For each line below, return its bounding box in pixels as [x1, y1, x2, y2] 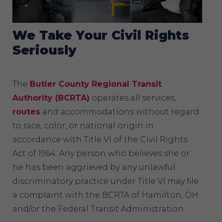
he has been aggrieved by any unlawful [12, 162, 175, 172]
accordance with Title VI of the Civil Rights [12, 134, 187, 144]
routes [12, 107, 40, 116]
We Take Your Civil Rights [12, 27, 189, 43]
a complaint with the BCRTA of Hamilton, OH [12, 190, 198, 200]
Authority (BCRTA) [12, 93, 90, 103]
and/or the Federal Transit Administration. [12, 204, 187, 214]
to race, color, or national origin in [12, 120, 154, 130]
